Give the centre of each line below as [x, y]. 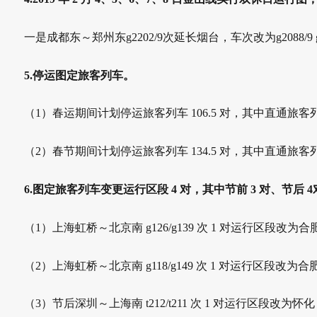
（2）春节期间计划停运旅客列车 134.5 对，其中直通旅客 [167, 151]
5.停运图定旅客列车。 [79, 75]
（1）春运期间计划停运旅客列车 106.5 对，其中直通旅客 [167, 113]
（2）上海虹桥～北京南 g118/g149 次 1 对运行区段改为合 [167, 265]
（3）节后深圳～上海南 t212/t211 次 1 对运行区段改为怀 [164, 304]
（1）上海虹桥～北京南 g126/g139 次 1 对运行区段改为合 [167, 227]
